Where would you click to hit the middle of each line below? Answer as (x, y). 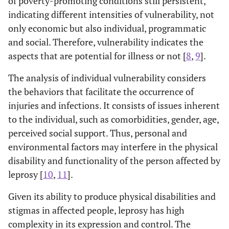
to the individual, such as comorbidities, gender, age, (113, 119)
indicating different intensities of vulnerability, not (111, 14)
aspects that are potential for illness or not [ (97, 55)
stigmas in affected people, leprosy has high (96, 210)
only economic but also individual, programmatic (107, 28)
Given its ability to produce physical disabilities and (112, 196)
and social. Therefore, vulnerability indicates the (106, 42)
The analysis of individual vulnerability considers (107, 77)
